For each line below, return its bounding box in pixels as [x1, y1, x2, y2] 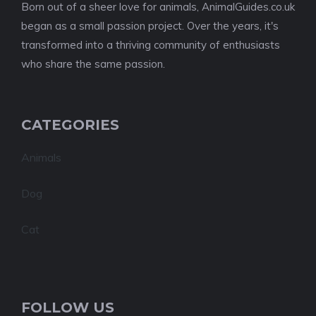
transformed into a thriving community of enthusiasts [21, 38, 280, 51]
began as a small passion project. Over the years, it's [21, 19, 279, 32]
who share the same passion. [21, 57, 165, 71]
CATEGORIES [21, 116, 119, 133]
